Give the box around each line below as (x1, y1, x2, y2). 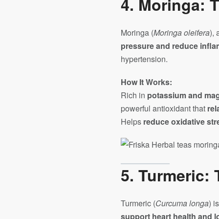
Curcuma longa (155, 197, 209, 209)
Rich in (121, 89, 147, 101)
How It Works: (121, 76, 172, 88)
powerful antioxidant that (121, 103, 207, 114)
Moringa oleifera (153, 27, 210, 38)
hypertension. (121, 53, 168, 65)
